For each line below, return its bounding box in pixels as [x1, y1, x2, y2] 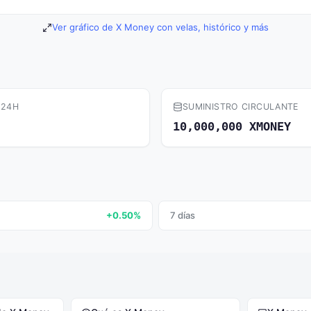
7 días [170, 210, 195, 221]
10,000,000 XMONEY [173, 119, 291, 133]
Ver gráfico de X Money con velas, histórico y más [52, 22, 269, 33]
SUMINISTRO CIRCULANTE [183, 101, 299, 112]
